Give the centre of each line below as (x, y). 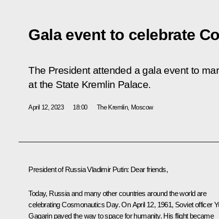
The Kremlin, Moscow (125, 107)
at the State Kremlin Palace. (90, 84)
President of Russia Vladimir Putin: (79, 169)
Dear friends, (148, 169)
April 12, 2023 (46, 107)
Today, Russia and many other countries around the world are (117, 193)
